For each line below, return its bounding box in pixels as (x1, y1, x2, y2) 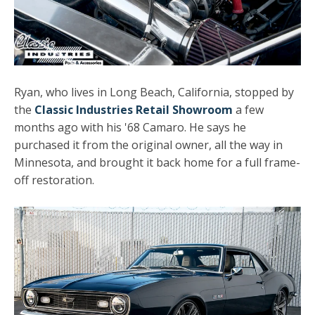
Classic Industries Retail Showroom (34, 101, 233, 117)
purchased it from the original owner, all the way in (14, 136, 283, 153)
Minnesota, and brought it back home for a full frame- (14, 154, 300, 170)
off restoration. (14, 172, 94, 188)
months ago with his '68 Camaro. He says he (14, 119, 246, 135)
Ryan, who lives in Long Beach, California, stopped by (14, 84, 294, 100)
